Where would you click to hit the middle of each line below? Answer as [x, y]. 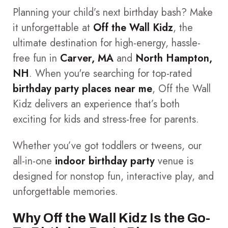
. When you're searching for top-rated [110, 73]
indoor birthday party [105, 161]
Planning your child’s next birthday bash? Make [113, 12]
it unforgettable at [53, 27]
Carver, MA [87, 58]
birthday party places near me [82, 89]
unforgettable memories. [65, 191]
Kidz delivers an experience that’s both [96, 104]
